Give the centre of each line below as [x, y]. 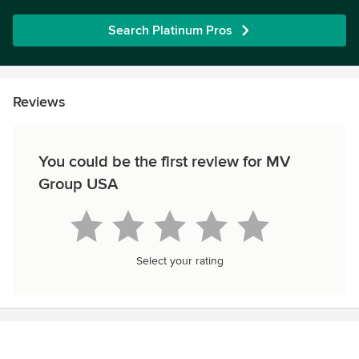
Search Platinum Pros [170, 30]
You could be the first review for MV [164, 162]
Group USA [78, 184]
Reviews [39, 102]
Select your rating [179, 261]
